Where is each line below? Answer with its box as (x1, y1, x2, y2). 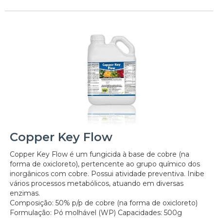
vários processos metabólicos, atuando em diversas (10, 179, 183, 188)
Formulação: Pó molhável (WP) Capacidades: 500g (10, 208, 182, 217)
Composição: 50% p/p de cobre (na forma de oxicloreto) (10, 198, 198, 207)
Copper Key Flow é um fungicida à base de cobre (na (10, 149, 189, 159)
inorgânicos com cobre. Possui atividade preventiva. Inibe (10, 169, 204, 178)
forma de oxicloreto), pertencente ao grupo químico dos (10, 159, 200, 168)
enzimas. (10, 188, 40, 198)
